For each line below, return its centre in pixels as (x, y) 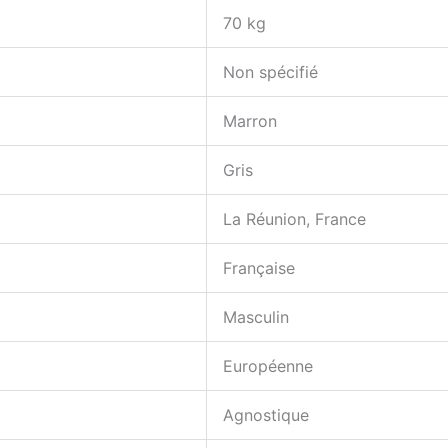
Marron (250, 121)
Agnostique (266, 415)
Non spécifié (270, 72)
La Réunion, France (294, 219)
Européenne (268, 366)
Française (259, 268)
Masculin (256, 317)
